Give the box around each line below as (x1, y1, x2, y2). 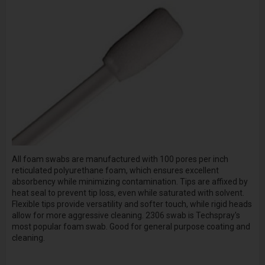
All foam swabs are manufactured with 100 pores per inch (11, 154, 228, 164)
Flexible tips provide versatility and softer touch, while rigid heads (11, 199, 252, 209)
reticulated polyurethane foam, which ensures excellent (11, 166, 219, 176)
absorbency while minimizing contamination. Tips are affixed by (11, 177, 248, 187)
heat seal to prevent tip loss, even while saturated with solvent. (11, 188, 244, 198)
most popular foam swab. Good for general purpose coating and (11, 222, 250, 232)
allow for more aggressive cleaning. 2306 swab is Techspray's (11, 211, 240, 221)
